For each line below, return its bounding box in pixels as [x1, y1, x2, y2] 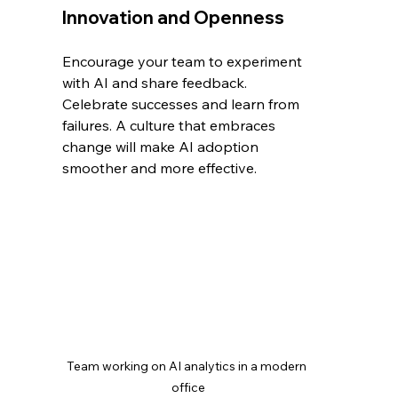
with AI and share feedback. [62, 74, 251, 92]
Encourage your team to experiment [62, 52, 306, 71]
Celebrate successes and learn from [62, 95, 304, 114]
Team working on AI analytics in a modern [67, 358, 310, 375]
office [171, 379, 205, 396]
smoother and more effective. [62, 159, 258, 178]
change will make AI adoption [62, 138, 263, 156]
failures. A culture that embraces [62, 116, 280, 135]
